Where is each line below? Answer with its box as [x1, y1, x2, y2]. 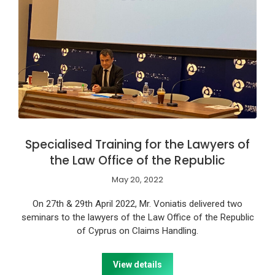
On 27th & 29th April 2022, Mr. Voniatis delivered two [33, 198, 242, 209]
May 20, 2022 [112, 173, 163, 185]
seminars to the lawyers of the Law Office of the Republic [21, 211, 254, 223]
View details [113, 259, 162, 269]
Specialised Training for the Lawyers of [25, 136, 250, 153]
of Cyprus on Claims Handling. [77, 225, 198, 236]
